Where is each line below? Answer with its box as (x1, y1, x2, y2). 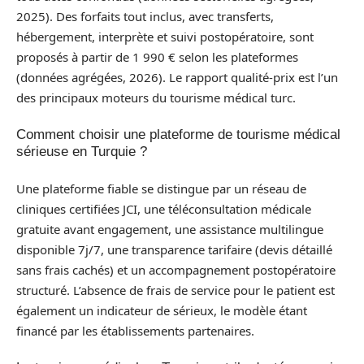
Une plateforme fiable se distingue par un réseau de (16, 180, 306, 197)
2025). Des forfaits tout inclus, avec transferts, (16, 7, 274, 24)
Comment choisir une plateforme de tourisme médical (16, 127, 340, 142)
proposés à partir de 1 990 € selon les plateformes (16, 48, 298, 65)
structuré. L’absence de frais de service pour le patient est (16, 281, 335, 298)
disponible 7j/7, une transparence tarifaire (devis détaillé (16, 240, 332, 258)
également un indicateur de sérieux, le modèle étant (16, 301, 307, 318)
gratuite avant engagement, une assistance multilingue (16, 220, 323, 237)
